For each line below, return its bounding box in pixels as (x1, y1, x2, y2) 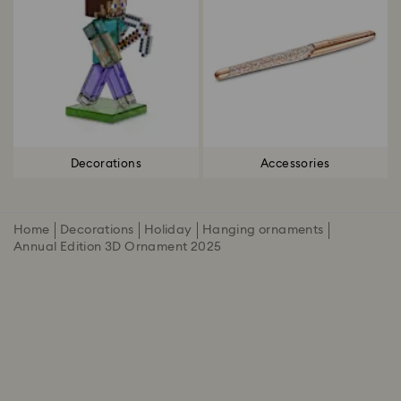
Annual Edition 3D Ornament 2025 (13, 241, 222, 254)
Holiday (143, 224, 192, 237)
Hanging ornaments (201, 224, 324, 237)
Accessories (260, 158, 330, 170)
